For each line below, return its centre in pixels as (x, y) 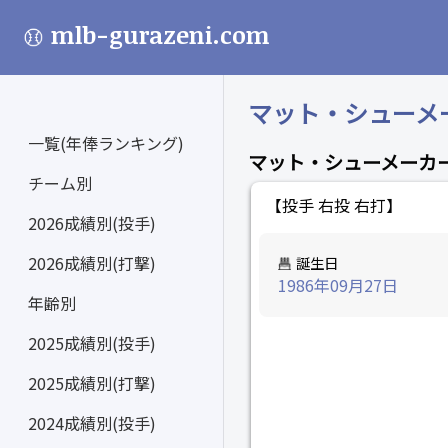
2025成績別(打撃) (92, 383)
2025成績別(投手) (92, 343)
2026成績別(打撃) (92, 263)
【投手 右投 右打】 (334, 205)
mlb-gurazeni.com (161, 34)
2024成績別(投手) (92, 423)
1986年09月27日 (338, 285)
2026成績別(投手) (92, 223)
